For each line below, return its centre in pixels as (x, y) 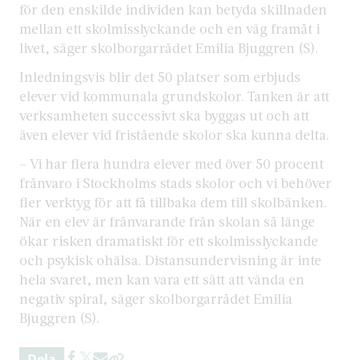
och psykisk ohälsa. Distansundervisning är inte (170, 260)
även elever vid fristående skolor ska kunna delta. (174, 134)
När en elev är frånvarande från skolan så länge (167, 221)
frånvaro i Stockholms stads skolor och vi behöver (176, 182)
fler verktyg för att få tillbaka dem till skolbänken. (173, 202)
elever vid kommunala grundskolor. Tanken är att (174, 96)
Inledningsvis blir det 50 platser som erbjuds (160, 76)
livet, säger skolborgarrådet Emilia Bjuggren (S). (169, 47)
